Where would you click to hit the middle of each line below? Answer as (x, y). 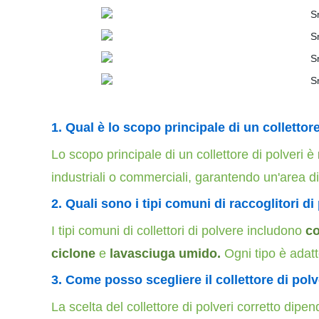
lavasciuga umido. (165, 253)
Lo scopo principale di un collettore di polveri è (183, 155)
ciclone (73, 253)
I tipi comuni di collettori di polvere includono (177, 231)
